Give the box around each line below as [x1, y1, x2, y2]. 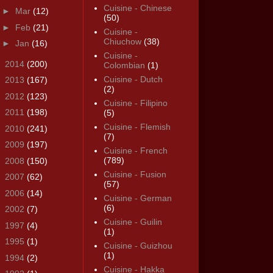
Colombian [103, 60, 145, 71]
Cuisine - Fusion [103, 169, 166, 180]
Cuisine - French [103, 146, 168, 156]
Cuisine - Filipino [103, 98, 168, 108]
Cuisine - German [103, 193, 172, 204]
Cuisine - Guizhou [103, 241, 172, 251]
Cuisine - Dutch [103, 74, 163, 85]
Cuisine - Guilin [103, 217, 162, 227]
